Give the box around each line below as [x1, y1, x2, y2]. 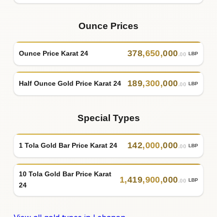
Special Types [77, 113, 140, 124]
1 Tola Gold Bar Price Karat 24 [19, 141, 117, 149]
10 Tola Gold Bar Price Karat [19, 170, 111, 178]
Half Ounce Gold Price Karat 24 [19, 79, 121, 87]
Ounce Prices [78, 21, 139, 31]
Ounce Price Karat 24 [19, 49, 88, 57]
